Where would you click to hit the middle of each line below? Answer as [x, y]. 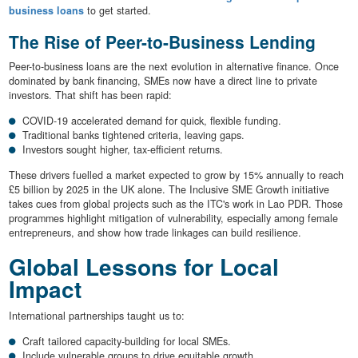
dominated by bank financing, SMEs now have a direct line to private [163, 80]
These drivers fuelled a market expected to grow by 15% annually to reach [176, 175]
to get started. [117, 11]
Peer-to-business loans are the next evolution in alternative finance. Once [173, 66]
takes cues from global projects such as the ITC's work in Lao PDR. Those [175, 203]
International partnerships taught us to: [96, 316]
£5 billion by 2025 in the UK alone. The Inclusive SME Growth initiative [169, 189]
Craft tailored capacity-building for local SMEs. [127, 342]
